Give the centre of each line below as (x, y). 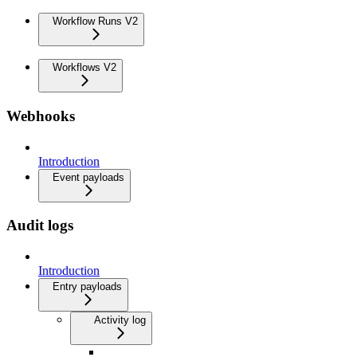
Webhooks (41, 116)
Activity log (120, 320)
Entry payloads (87, 287)
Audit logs (40, 226)
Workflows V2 (84, 68)
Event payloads (88, 177)
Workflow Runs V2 (95, 22)
